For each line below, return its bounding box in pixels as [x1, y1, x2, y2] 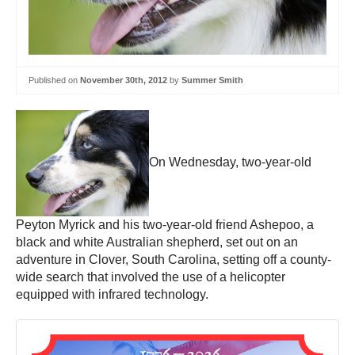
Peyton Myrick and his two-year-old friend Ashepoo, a [16, 217, 314, 231]
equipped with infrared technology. [16, 287, 208, 301]
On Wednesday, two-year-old [149, 155, 311, 169]
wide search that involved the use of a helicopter [16, 269, 285, 284]
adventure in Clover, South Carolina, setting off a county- [16, 252, 331, 266]
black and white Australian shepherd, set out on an [16, 235, 298, 249]
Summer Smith [181, 75, 243, 86]
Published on [29, 75, 80, 86]
